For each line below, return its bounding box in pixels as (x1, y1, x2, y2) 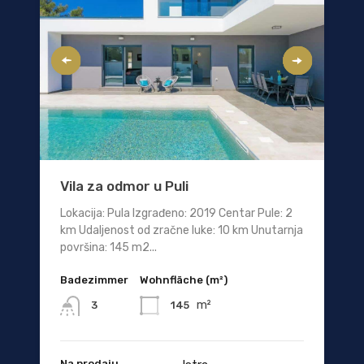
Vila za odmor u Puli (60, 178, 188, 195)
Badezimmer (60, 274, 128, 287)
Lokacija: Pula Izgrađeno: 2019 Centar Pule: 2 (60, 206, 292, 221)
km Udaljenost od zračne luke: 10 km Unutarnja (60, 223, 303, 238)
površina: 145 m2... (60, 240, 157, 255)
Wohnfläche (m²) (140, 274, 227, 287)
